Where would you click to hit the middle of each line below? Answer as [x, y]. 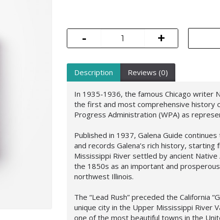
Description [94, 72]
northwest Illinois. [104, 176]
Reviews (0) [148, 72]
